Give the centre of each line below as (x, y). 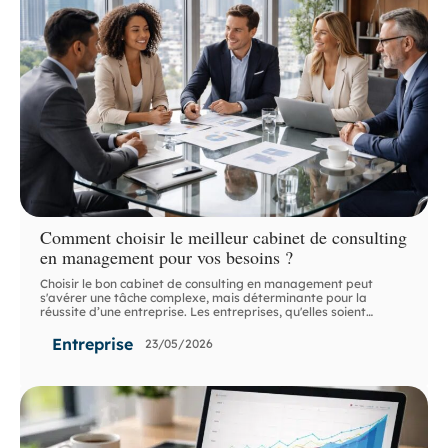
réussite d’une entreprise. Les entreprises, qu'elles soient (203, 311)
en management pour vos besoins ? (167, 256)
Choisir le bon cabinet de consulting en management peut (207, 283)
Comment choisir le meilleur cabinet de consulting (224, 236)
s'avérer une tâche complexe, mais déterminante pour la (204, 297)
